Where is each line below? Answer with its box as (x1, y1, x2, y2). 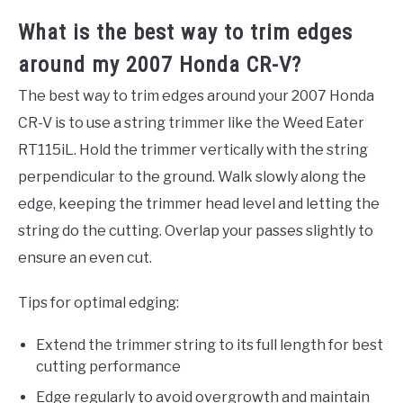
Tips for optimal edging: (18, 294, 179, 312)
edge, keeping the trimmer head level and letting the (18, 195, 380, 213)
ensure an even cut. (18, 249, 152, 267)
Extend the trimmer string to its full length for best (36, 336, 383, 354)
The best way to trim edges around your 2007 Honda (18, 87, 374, 105)
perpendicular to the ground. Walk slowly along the (18, 168, 366, 186)
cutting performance (36, 358, 181, 376)
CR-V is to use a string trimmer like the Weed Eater (18, 114, 364, 132)
